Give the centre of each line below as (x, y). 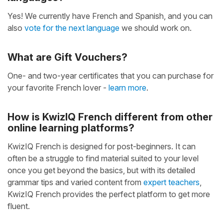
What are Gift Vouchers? (67, 57)
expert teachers (171, 182)
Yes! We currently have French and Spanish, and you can (110, 16)
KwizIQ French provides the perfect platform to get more (109, 194)
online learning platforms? (71, 128)
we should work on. (156, 28)
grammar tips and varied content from (75, 182)
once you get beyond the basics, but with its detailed (101, 170)
